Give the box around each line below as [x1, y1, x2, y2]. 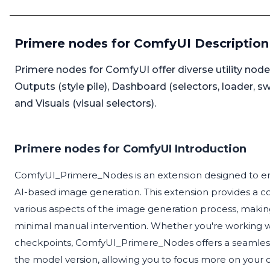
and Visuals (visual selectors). [14, 98, 156, 110]
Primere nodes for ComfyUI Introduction [14, 142, 246, 156]
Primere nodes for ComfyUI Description [14, 36, 269, 51]
